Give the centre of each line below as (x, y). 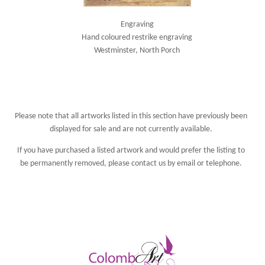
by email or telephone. (204, 163)
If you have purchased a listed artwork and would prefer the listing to (131, 150)
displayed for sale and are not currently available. (131, 129)
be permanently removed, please (76, 163)
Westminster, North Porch (137, 50)
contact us (149, 163)
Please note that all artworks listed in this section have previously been (131, 116)
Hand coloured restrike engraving (137, 37)
